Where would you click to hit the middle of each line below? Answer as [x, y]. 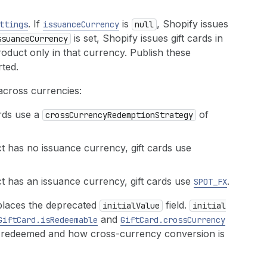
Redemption [131, 115]
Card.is [33, 220]
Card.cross [163, 220]
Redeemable [74, 220]
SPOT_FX [210, 182]
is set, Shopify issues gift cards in [147, 38]
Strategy [174, 115]
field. [176, 205]
